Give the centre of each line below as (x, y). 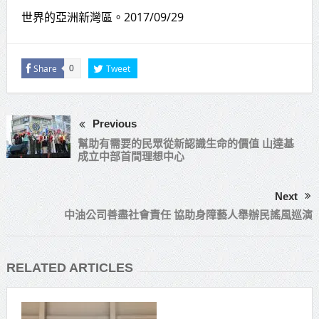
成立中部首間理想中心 (131, 157)
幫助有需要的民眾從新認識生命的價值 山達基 (185, 144)
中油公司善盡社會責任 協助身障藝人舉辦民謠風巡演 (189, 215)
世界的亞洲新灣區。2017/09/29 (102, 17)
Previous (114, 123)
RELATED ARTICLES (69, 268)
